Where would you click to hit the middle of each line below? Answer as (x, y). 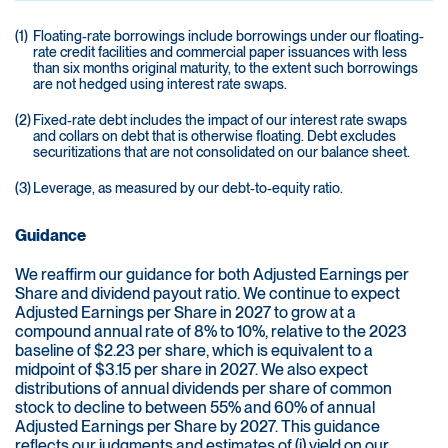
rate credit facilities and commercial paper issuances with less (220, 52)
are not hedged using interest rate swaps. (160, 84)
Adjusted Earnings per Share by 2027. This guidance (197, 427)
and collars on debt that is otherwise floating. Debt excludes (214, 136)
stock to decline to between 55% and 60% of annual (195, 408)
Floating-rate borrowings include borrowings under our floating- (228, 36)
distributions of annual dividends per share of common (203, 389)
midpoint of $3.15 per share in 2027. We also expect (191, 370)
